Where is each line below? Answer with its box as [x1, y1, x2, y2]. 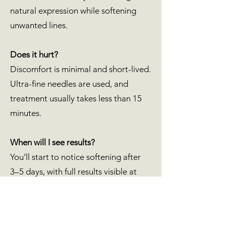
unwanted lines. [10, 20, 68, 30]
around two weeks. [10, 181, 80, 191]
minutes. [10, 108, 41, 118]
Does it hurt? [10, 49, 58, 60]
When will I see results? [10, 137, 95, 147]
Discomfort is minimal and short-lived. [10, 64, 151, 74]
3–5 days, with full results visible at [10, 166, 137, 177]
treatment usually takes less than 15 [10, 93, 142, 103]
